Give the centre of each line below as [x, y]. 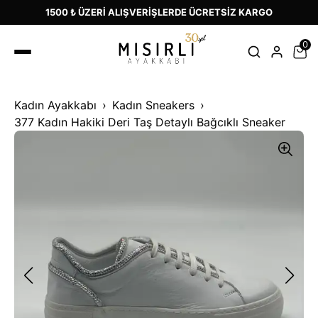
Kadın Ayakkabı [55, 105]
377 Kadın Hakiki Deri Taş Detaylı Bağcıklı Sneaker [150, 122]
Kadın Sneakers [153, 105]
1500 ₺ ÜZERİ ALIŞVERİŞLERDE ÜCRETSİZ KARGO [159, 12]
